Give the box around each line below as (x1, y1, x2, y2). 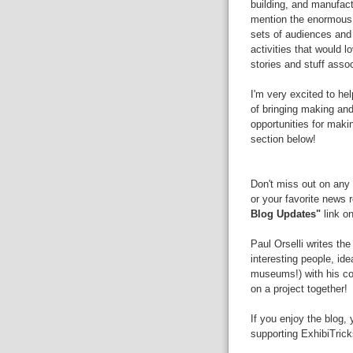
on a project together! (250, 283, 347, 295)
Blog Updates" (250, 208, 321, 220)
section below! (250, 133, 316, 145)
